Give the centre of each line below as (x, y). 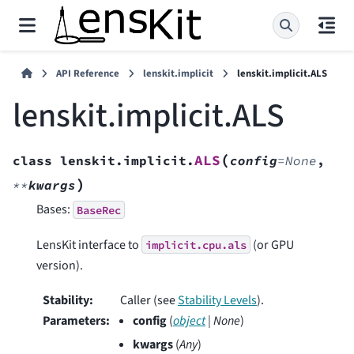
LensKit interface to (89, 245)
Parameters (74, 321)
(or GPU (272, 245)
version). (60, 265)
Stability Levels (217, 301)
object (189, 321)
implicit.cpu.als (196, 245)
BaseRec (99, 210)
